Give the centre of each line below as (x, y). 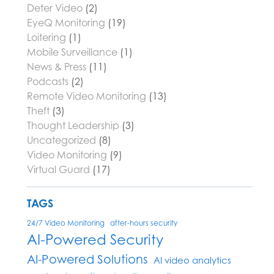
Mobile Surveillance (72, 52)
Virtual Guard (58, 169)
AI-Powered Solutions (87, 259)
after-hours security (144, 223)
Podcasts (48, 81)
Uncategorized (61, 140)
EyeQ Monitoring (66, 23)
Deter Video (55, 8)
